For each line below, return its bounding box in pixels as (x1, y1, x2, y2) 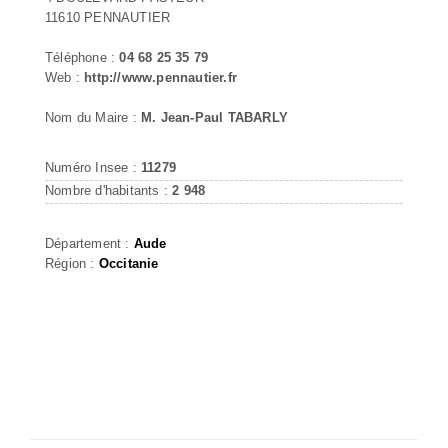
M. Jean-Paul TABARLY (141, 109, 288, 125)
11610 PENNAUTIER (45, 9, 171, 25)
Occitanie (98, 255, 159, 271)
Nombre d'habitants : (45, 182, 173, 198)
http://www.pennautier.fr (84, 69, 238, 85)
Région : (45, 255, 99, 271)
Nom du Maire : (45, 109, 141, 125)
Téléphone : (45, 49, 120, 65)
